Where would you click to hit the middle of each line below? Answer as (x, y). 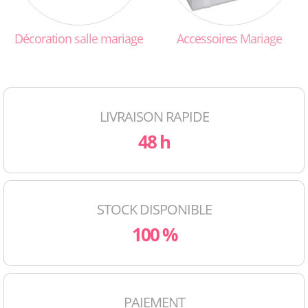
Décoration (44, 39)
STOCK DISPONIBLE (154, 210)
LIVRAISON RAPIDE (154, 117)
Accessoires (208, 39)
